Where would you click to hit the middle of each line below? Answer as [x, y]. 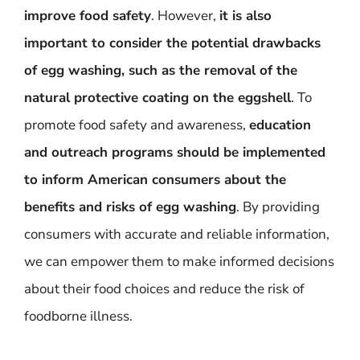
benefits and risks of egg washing [130, 207]
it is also [245, 16]
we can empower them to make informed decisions [179, 262]
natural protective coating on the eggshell [157, 98]
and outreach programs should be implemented [175, 152]
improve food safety [88, 16]
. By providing [278, 207]
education [280, 125]
